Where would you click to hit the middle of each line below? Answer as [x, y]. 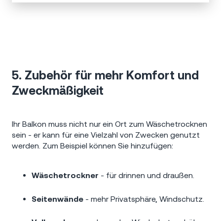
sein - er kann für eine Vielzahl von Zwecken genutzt [106, 134]
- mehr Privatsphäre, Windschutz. [144, 199]
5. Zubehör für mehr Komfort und [105, 75]
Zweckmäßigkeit [58, 91]
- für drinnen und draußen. [147, 175]
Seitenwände [57, 199]
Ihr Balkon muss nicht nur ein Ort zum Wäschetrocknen [110, 124]
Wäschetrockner [65, 175]
